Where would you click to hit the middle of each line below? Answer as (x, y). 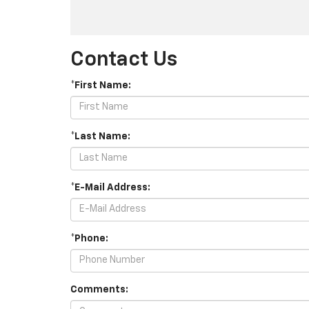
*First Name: (101, 85)
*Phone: (89, 238)
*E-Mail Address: (110, 187)
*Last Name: (100, 136)
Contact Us (124, 60)
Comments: (99, 289)
